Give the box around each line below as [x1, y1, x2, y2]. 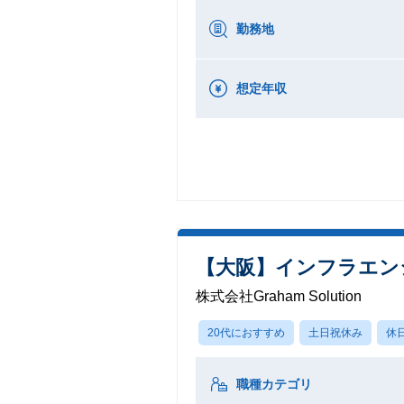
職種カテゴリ [236, 376, 312, 391]
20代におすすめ [207, 326, 285, 339]
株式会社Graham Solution [196, 288, 362, 304]
